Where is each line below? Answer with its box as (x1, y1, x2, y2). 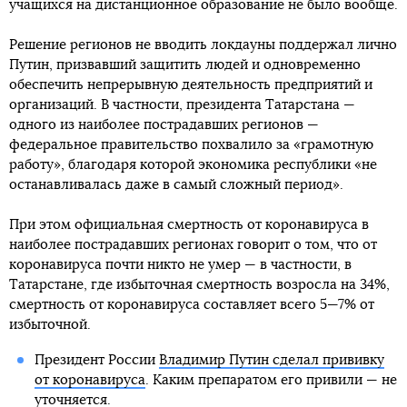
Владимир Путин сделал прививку (158, 353, 384, 368)
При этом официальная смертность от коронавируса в (9, 218, 369, 233)
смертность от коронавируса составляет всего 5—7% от (9, 298, 374, 313)
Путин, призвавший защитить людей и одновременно (9, 58, 361, 73)
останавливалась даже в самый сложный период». (9, 178, 343, 193)
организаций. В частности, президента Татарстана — (9, 98, 355, 113)
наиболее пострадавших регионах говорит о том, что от (9, 238, 377, 253)
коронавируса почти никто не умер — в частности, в (9, 258, 352, 273)
